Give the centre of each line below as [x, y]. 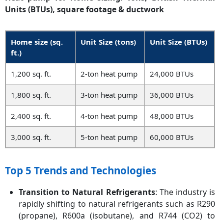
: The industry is [185, 192]
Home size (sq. [37, 42]
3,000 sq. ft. [31, 137]
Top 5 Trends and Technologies [81, 171]
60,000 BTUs [172, 137]
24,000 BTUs [172, 74]
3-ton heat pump [109, 95]
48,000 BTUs [172, 116]
